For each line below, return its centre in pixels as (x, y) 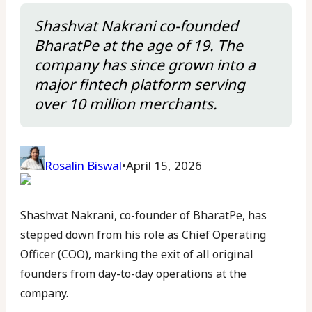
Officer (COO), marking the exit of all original (137, 254)
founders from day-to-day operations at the (133, 274)
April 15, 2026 (164, 165)
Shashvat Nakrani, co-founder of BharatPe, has (143, 215)
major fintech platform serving (140, 84)
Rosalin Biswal (83, 165)
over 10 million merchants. (126, 104)
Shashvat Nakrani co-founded (136, 26)
